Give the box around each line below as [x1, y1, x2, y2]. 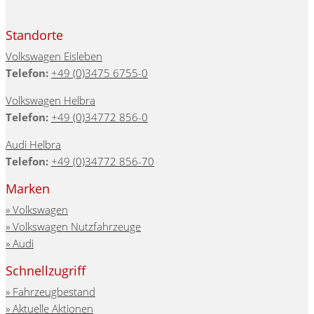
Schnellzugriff [6, 262, 86, 280]
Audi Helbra [6, 137, 61, 152]
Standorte [6, 27, 63, 44]
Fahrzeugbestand [13, 285, 95, 299]
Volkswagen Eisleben [6, 49, 102, 64]
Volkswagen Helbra [6, 93, 95, 108]
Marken [6, 180, 50, 198]
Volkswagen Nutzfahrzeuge [13, 219, 141, 234]
